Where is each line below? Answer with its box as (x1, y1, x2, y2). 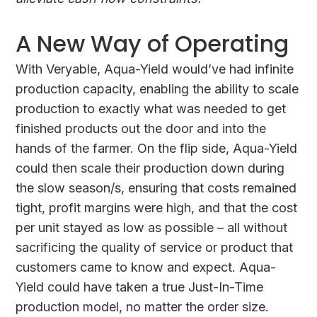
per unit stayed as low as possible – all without (16, 219, 288, 235)
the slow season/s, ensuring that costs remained (16, 180, 297, 195)
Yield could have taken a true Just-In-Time (16, 279, 264, 294)
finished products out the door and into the (16, 120, 267, 136)
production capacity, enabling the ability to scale (16, 81, 299, 96)
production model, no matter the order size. (16, 299, 270, 314)
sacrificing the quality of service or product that (16, 239, 294, 255)
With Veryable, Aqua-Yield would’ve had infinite (16, 61, 294, 76)
